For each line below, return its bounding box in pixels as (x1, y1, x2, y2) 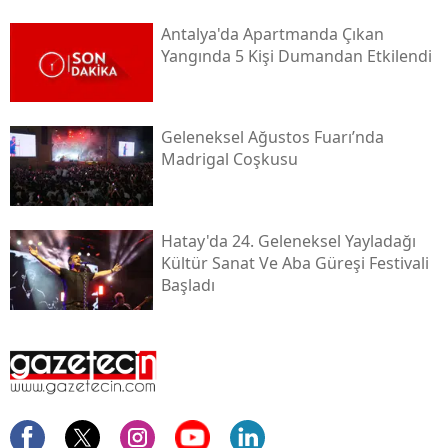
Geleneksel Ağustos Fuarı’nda (160, 126, 384, 149)
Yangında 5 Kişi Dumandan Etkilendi (160, 44, 432, 67)
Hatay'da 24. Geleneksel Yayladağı (160, 230, 416, 253)
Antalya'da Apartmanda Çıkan (160, 22, 384, 45)
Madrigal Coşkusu (160, 148, 298, 171)
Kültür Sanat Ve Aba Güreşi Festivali (160, 252, 429, 275)
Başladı (160, 274, 215, 297)
